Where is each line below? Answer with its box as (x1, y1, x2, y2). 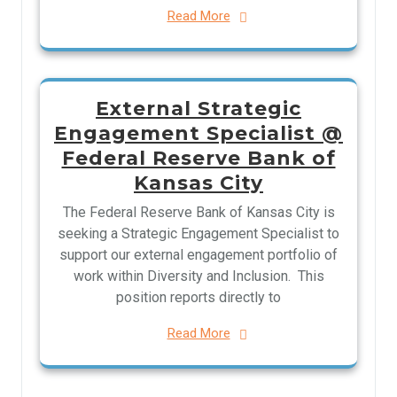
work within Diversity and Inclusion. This (73, 268, 324, 284)
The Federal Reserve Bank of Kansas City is (62, 204, 335, 221)
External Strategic (96, 97, 301, 121)
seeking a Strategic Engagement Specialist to (58, 225, 339, 242)
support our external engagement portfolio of (59, 246, 338, 263)
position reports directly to (116, 289, 281, 306)
